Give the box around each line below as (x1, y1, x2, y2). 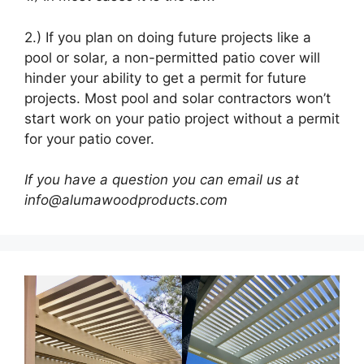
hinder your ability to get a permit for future (24, 69, 306, 86)
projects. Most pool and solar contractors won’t (24, 89, 331, 106)
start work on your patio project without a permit (24, 110, 340, 127)
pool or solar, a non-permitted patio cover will (24, 49, 320, 66)
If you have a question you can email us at (24, 171, 299, 188)
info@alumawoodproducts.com (24, 192, 227, 208)
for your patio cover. (24, 130, 154, 147)
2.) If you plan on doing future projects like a (24, 28, 311, 45)
